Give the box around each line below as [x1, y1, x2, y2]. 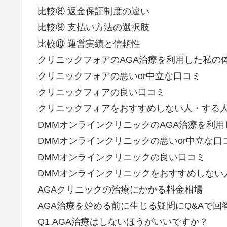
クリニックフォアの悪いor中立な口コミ [37, 70, 201, 81]
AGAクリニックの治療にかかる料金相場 [37, 184, 203, 195]
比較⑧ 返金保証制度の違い [37, 6, 149, 16]
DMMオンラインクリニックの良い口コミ [37, 152, 205, 162]
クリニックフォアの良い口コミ [37, 87, 165, 97]
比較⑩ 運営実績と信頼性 [37, 38, 140, 49]
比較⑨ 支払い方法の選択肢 [37, 22, 149, 32]
